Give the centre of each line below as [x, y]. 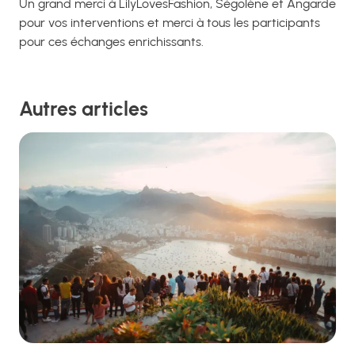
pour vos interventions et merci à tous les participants [170, 23]
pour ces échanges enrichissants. [111, 42]
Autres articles [84, 108]
